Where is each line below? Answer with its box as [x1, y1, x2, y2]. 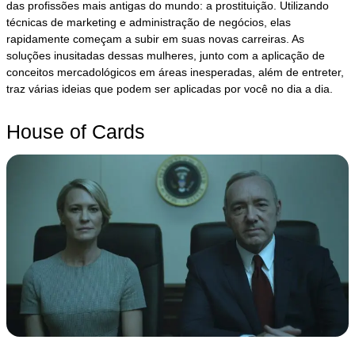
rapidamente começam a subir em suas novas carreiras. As [6, 32, 305, 45]
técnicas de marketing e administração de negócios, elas [6, 15, 292, 29]
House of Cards [6, 120, 146, 143]
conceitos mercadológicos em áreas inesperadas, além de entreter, [6, 65, 345, 78]
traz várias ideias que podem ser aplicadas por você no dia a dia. [6, 82, 334, 95]
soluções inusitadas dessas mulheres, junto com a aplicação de [6, 48, 326, 62]
